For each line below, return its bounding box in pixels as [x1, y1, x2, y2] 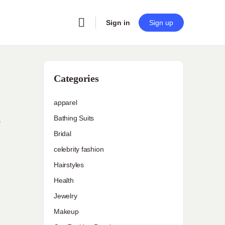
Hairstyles [54, 161, 84, 169]
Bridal [54, 130, 71, 138]
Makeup [54, 207, 79, 215]
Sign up [149, 19, 173, 27]
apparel [54, 98, 77, 106]
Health [54, 176, 74, 184]
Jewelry [54, 192, 77, 200]
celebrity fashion [54, 145, 104, 153]
